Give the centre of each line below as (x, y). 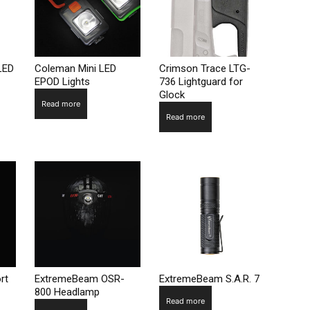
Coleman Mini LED (75, 68)
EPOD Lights (62, 81)
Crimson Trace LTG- (204, 68)
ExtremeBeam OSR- (79, 279)
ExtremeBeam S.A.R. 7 (209, 279)
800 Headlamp (67, 292)
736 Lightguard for (201, 81)
